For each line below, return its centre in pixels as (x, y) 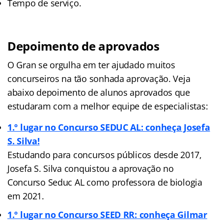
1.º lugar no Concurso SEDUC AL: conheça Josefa (109, 127)
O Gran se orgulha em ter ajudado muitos (91, 65)
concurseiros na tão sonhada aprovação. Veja (99, 78)
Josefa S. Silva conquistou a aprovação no (91, 168)
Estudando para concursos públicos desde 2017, (105, 154)
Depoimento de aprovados (83, 46)
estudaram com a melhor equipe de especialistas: (108, 106)
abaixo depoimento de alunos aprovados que (99, 92)
